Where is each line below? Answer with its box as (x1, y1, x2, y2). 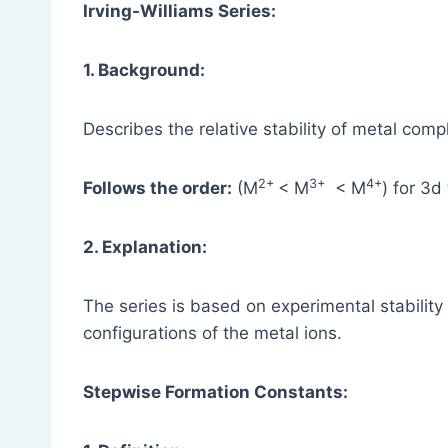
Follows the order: (83, 178, 232, 199)
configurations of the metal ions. (83, 323, 342, 344)
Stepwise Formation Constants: (83, 382, 348, 403)
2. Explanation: (83, 237, 207, 258)
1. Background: (83, 60, 205, 81)
